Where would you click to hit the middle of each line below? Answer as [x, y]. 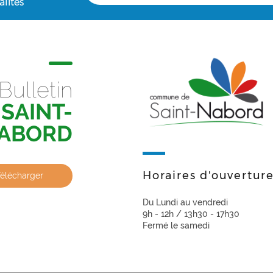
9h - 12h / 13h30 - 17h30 [191, 214]
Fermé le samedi [176, 226]
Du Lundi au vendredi [185, 203]
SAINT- [37, 112]
